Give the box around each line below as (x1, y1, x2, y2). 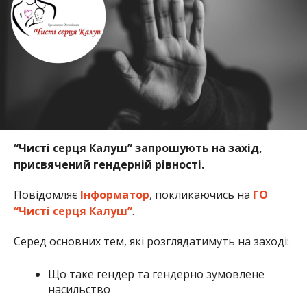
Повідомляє (13, 186, 80, 202)
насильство (47, 281, 110, 297)
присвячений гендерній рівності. (13, 156, 204, 172)
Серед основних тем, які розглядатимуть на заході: (13, 233, 289, 249)
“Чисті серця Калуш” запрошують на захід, (13, 140, 262, 156)
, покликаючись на (149, 186, 253, 202)
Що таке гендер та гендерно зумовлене (47, 266, 265, 282)
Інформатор (79, 186, 149, 202)
